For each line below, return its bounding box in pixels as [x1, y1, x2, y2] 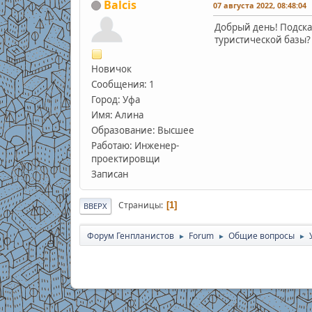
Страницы [118, 199, 161, 212]
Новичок [91, 62, 132, 75]
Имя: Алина [91, 108, 143, 121]
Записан [91, 167, 128, 180]
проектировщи [91, 152, 160, 165]
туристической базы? [214, 33, 311, 46]
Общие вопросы [228, 229, 295, 242]
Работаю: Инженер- [91, 139, 179, 152]
